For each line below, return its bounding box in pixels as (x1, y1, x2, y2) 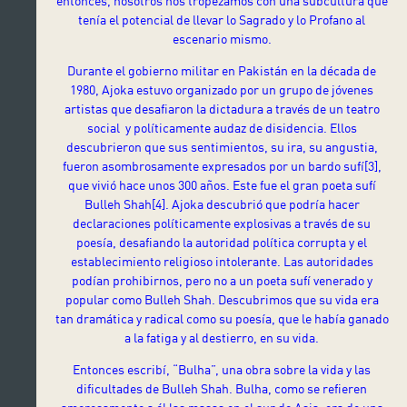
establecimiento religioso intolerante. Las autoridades (70, 253, 373, 269)
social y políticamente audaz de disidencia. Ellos (86, 119, 357, 135)
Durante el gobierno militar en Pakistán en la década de (67, 62, 376, 78)
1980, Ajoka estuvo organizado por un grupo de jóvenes (70, 81, 373, 97)
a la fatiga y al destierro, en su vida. (124, 329, 319, 345)
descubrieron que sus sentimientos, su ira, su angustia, (65, 138, 378, 154)
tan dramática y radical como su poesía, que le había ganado (55, 310, 389, 326)
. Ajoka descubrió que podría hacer (164, 195, 360, 212)
